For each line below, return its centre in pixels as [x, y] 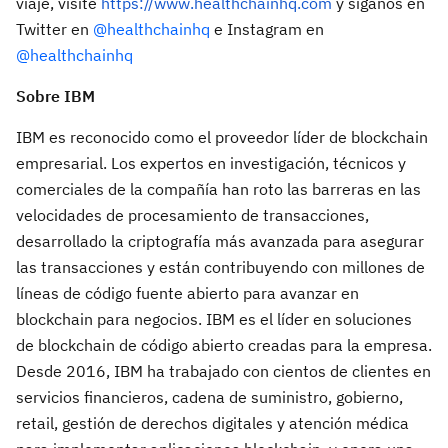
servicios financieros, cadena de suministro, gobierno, [209, 397]
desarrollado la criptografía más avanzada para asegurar [220, 241]
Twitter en [54, 29]
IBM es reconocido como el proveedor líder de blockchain [222, 137]
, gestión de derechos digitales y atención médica [231, 423]
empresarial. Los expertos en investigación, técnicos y [211, 163]
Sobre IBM [55, 96]
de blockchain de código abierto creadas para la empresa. [224, 345]
